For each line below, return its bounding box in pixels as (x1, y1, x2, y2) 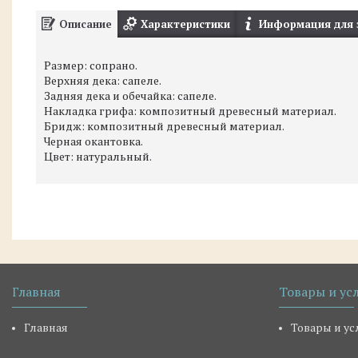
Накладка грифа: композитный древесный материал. (44, 103, 336, 118)
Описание (59, 17, 112, 31)
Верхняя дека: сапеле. (44, 73, 161, 88)
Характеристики (141, 17, 230, 31)
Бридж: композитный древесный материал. (44, 118, 284, 133)
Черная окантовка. (44, 133, 143, 149)
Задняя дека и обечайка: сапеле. (44, 88, 217, 103)
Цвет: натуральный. (44, 149, 152, 164)
